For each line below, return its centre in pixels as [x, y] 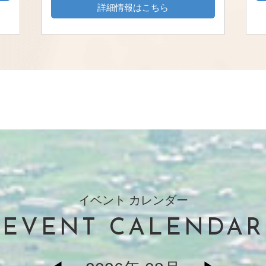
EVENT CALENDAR [133, 228]
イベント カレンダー [133, 200]
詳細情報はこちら [133, 7]
